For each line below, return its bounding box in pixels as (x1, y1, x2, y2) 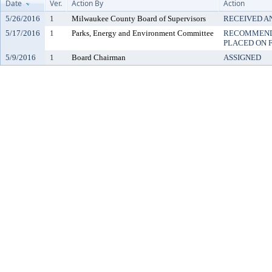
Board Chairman (72, 53, 126, 62)
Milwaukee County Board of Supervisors (72, 14, 206, 23)
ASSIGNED (223, 53, 261, 62)
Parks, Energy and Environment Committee (72, 29, 214, 38)
